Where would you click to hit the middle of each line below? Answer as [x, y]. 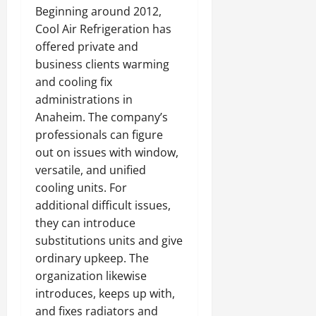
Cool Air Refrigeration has [103, 29]
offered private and [87, 47]
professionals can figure [99, 135]
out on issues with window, [107, 152]
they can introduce [85, 223]
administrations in [84, 99]
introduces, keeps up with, [105, 293]
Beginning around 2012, [98, 11]
